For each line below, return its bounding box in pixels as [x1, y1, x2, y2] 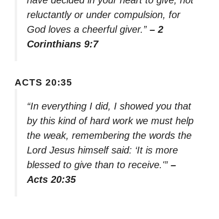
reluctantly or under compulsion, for [27, 9, 180, 21]
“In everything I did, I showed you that [27, 101, 191, 112]
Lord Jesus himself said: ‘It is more [27, 145, 178, 156]
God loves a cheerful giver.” [27, 24, 150, 35]
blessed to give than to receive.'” [27, 159, 171, 171]
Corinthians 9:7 [27, 39, 98, 50]
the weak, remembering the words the [27, 130, 192, 141]
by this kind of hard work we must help [27, 115, 194, 127]
